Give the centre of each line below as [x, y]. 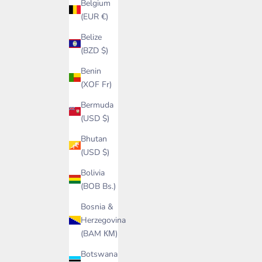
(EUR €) [94, 16]
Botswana [99, 254]
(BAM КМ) [99, 233]
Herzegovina [103, 220]
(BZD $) [94, 50]
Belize [91, 37]
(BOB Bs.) [98, 186]
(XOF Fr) [96, 84]
